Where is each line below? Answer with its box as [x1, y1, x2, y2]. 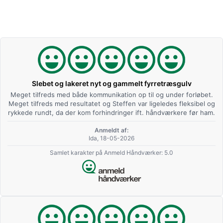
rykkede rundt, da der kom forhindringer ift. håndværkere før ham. [8, 108, 215, 116]
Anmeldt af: [95, 126, 128, 134]
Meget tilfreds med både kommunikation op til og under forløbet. [10, 90, 213, 99]
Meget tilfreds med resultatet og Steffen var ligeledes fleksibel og [8, 99, 215, 108]
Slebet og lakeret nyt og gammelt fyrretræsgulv [31, 79, 192, 88]
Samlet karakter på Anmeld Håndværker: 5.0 [50, 148, 173, 156]
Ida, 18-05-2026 [89, 134, 134, 142]
